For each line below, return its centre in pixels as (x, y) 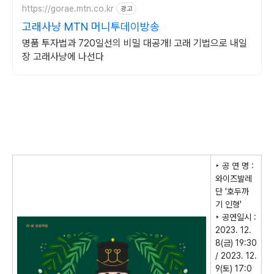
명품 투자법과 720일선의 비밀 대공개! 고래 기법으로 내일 (135, 43)
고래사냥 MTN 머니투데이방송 (91, 27)
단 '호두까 (232, 191)
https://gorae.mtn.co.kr (68, 8)
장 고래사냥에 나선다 (63, 57)
